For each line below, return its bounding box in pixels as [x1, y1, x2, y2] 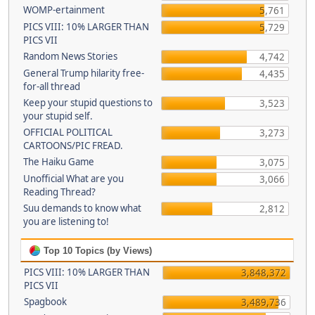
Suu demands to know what [22, 202, 141, 214]
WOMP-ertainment [22, 4, 105, 16]
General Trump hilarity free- [22, 67, 144, 79]
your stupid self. [22, 110, 93, 122]
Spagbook [24, 295, 67, 308]
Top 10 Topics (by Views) [41, 245, 152, 256]
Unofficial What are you [22, 172, 124, 185]
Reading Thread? [22, 186, 96, 198]
